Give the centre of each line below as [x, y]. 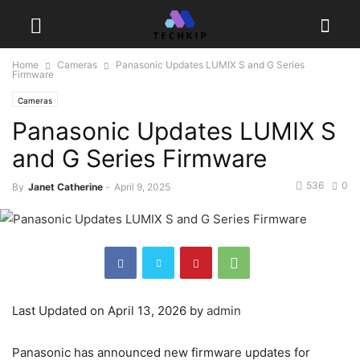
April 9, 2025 [142, 187]
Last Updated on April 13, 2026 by [109, 311]
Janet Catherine [65, 187]
